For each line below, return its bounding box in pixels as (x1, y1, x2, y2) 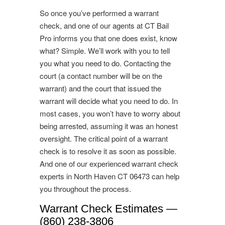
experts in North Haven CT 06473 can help (40, 170, 179, 181)
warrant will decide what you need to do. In (40, 95, 178, 106)
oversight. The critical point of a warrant (40, 133, 168, 144)
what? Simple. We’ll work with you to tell (40, 45, 170, 56)
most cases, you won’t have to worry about (40, 107, 180, 119)
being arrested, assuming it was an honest (40, 120, 178, 131)
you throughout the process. (40, 183, 131, 194)
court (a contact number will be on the (40, 70, 162, 81)
